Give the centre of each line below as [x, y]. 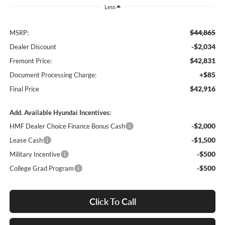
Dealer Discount [33, 47]
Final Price [24, 89]
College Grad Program [41, 168]
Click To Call [113, 202]
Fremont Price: [30, 61]
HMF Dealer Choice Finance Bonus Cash [67, 126]
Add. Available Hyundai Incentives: [60, 113]
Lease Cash [26, 140]
